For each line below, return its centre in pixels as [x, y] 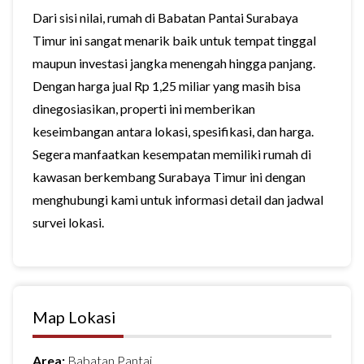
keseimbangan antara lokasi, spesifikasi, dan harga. [173, 131]
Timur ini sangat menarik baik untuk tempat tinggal [174, 40]
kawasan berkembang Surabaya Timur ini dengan [169, 177]
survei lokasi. [68, 222]
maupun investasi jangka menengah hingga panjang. [174, 63]
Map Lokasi [74, 317]
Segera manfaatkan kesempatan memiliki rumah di [172, 154]
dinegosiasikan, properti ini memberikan [144, 108]
